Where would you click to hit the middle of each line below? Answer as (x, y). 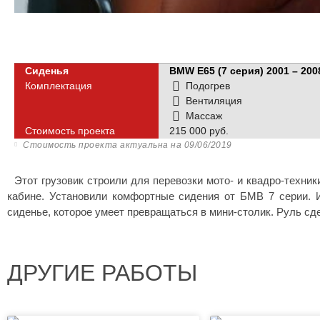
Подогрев (208, 86)
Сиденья (47, 71)
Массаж (204, 116)
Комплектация (59, 86)
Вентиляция (214, 101)
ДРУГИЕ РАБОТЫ (102, 273)
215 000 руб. (199, 131)
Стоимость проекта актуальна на (102, 145)
